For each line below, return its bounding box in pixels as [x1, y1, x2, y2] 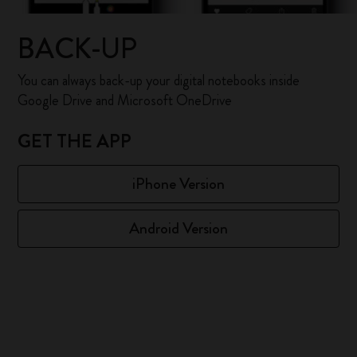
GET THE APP [18, 127, 132, 155]
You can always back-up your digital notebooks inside [18, 70, 300, 91]
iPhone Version [132, 172, 225, 195]
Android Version [129, 217, 228, 240]
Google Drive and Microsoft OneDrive [18, 90, 233, 111]
